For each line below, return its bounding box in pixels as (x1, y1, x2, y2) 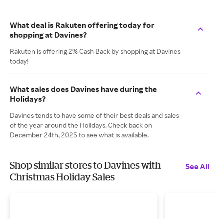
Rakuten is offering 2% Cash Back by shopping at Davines (10, 47, 180, 55)
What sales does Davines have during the (10, 84, 157, 94)
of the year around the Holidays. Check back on (10, 121, 152, 129)
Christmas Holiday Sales (10, 171, 115, 182)
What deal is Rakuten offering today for (10, 20, 154, 30)
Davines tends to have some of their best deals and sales (10, 111, 179, 119)
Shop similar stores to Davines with (10, 159, 161, 171)
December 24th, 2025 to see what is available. (10, 131, 149, 139)
